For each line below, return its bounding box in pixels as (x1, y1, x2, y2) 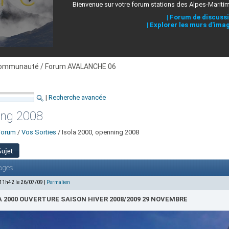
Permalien (47, 179, 70, 185)
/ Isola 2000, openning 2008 (56, 128, 139, 136)
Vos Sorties (21, 128, 56, 136)
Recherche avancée (49, 94, 106, 101)
